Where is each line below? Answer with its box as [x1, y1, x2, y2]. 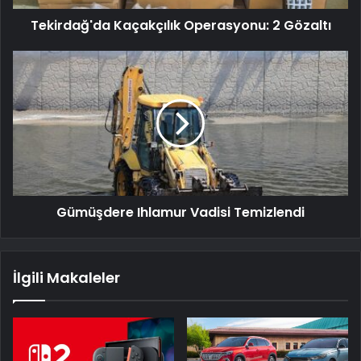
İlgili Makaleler [13, 267, 120, 288]
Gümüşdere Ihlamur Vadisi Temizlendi [56, 202, 305, 222]
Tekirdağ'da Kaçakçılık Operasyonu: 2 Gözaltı [30, 15, 331, 35]
